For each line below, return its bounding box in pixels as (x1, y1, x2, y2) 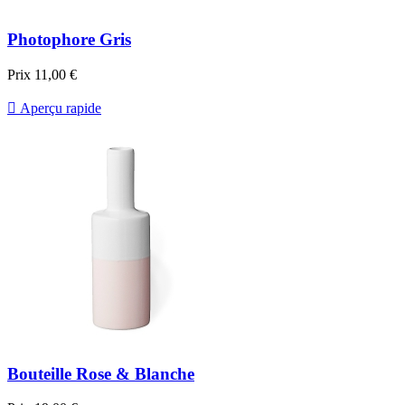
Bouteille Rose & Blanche (7, 363, 194, 383)
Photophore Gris (7, 30, 131, 50)
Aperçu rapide (16, 99, 101, 116)
